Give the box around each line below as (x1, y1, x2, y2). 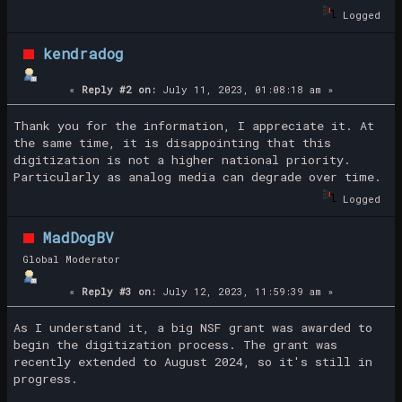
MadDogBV (42, 228, 114, 248)
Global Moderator (22, 251, 120, 266)
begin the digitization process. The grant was (13, 336, 337, 353)
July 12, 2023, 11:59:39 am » (155, 284, 334, 299)
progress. (13, 370, 78, 387)
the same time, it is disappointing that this (13, 134, 331, 151)
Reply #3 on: (81, 284, 156, 299)
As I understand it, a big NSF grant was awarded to (13, 319, 372, 336)
